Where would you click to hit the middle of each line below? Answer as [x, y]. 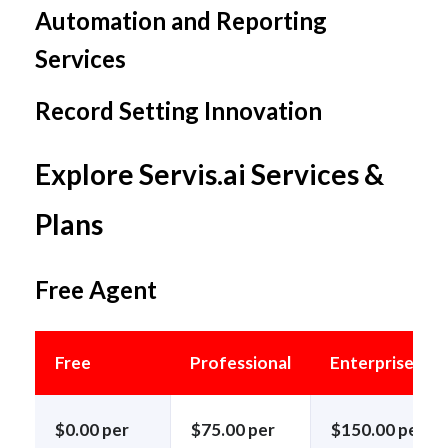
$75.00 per [233, 429]
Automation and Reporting [181, 21]
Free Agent [96, 289]
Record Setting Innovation [178, 111]
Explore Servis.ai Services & [209, 174]
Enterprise [372, 362]
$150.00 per [378, 429]
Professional [240, 362]
